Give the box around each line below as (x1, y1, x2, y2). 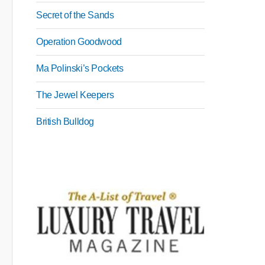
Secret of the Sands (36, 10, 114, 20)
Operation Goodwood (36, 37, 122, 47)
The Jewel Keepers (36, 90, 114, 100)
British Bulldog (36, 117, 94, 127)
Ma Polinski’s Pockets (36, 63, 124, 73)
